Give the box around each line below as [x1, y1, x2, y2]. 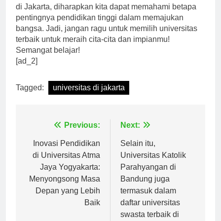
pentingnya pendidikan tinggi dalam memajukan [16, 22, 184, 31]
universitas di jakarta [53, 92, 125, 101]
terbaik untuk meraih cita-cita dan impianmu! [16, 43, 170, 52]
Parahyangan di [120, 171, 176, 180]
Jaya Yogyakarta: [40, 171, 100, 180]
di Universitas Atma [33, 159, 100, 168]
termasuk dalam [120, 195, 176, 204]
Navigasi [25, 129, 74, 143]
